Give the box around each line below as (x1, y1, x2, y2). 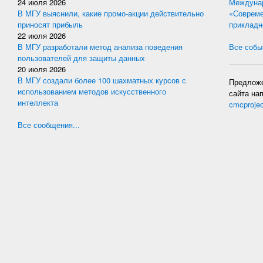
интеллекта (18, 97, 58, 108)
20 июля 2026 (18, 63, 66, 75)
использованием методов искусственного (18, 86, 166, 97)
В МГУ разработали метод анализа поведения (18, 41, 183, 52)
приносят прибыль (18, 19, 83, 30)
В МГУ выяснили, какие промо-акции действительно (18, 8, 204, 19)
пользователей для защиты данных (18, 52, 145, 63)
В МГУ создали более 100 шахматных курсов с (18, 75, 186, 86)
